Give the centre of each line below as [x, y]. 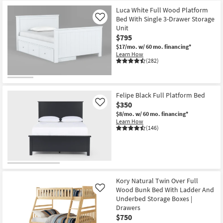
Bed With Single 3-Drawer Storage [165, 19]
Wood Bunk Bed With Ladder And [165, 189]
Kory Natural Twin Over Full [157, 180]
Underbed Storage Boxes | [154, 198]
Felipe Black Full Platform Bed [161, 95]
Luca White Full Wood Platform [162, 10]
